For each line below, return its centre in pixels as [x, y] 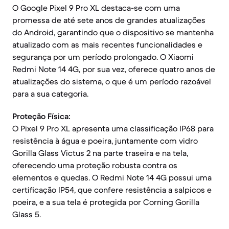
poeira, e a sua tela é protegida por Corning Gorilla [106, 202]
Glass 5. [27, 214]
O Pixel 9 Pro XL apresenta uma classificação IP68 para [113, 128]
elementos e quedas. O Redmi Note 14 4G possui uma [112, 177]
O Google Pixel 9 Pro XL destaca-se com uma [96, 8]
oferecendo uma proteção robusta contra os [95, 165]
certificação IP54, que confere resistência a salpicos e [112, 190]
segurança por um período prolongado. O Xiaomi [103, 57]
